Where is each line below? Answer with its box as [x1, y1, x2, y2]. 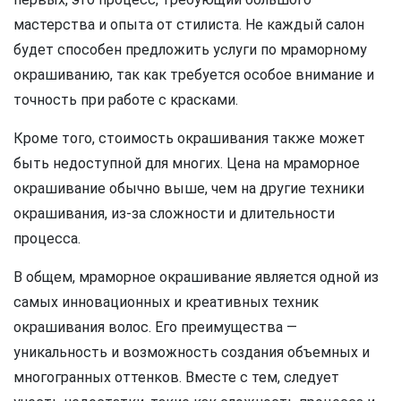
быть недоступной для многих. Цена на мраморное [13, 154, 360, 172]
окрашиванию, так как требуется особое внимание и [13, 65, 374, 83]
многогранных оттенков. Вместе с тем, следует [13, 368, 339, 386]
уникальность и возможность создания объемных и [13, 343, 370, 361]
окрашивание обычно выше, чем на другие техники [13, 179, 364, 197]
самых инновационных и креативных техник [13, 293, 319, 311]
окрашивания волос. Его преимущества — [13, 318, 297, 336]
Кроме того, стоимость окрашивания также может [13, 129, 365, 147]
